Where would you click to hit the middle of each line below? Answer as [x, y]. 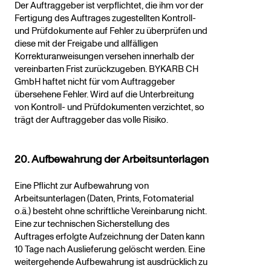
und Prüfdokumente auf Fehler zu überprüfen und [111, 31]
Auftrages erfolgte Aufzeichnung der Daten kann [109, 237]
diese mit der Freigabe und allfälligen [86, 44]
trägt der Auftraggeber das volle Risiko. [91, 120]
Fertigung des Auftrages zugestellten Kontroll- [105, 19]
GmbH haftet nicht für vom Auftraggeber [95, 82]
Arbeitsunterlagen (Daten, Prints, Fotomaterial [104, 199]
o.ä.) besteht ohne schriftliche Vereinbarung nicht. [111, 212]
